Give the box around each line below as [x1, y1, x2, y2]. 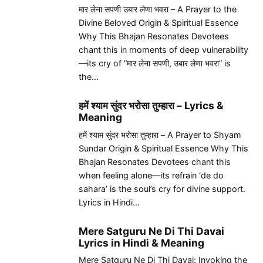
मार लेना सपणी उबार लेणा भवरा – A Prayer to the [79, 4, 237, 14]
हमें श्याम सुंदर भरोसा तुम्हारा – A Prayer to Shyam [79, 129, 241, 140]
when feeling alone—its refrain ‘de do [79, 170, 224, 180]
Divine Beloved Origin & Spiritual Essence [79, 17, 238, 28]
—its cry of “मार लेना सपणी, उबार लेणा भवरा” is [79, 58, 231, 68]
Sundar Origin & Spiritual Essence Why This [79, 143, 248, 153]
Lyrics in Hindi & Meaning [79, 237, 204, 249]
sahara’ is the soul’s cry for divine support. [79, 183, 245, 194]
